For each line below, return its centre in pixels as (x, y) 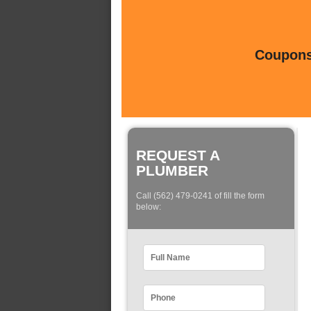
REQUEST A (178, 155)
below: (149, 207)
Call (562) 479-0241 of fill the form (200, 196)
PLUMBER (172, 170)
